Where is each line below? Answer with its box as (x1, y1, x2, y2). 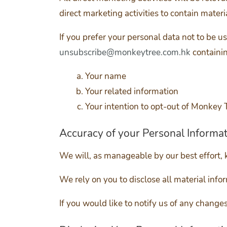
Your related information (85, 85, 178, 97)
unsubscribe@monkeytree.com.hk (59, 46, 191, 58)
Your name (85, 70, 126, 82)
